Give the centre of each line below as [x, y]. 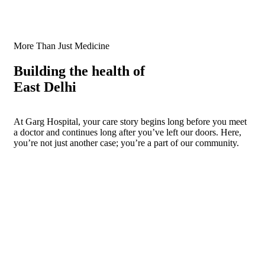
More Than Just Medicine [62, 46]
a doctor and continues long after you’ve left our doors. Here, [127, 132]
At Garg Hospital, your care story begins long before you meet [130, 121]
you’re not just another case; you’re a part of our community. [126, 143]
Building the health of [79, 71]
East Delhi [45, 87]
